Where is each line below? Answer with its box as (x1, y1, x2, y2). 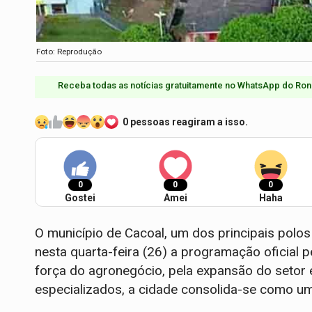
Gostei (65, 192, 95, 204)
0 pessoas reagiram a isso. (123, 116, 248, 128)
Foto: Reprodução (36, 47, 102, 57)
